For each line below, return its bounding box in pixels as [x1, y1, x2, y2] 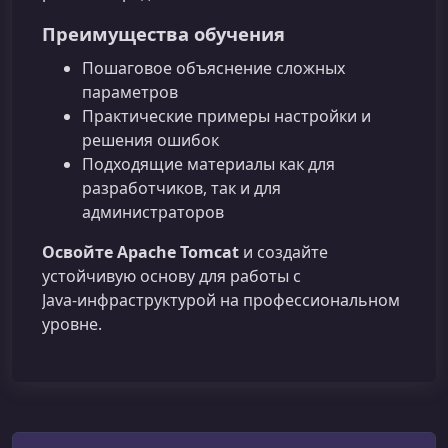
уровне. [42, 312, 102, 335]
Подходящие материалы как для [82, 152, 335, 175]
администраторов [82, 200, 224, 223]
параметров [82, 80, 178, 103]
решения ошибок [82, 128, 219, 151]
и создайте [239, 240, 328, 263]
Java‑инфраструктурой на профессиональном [42, 288, 400, 311]
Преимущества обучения [42, 20, 285, 46]
